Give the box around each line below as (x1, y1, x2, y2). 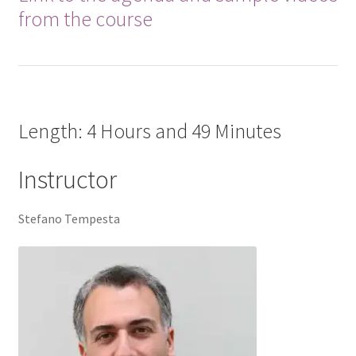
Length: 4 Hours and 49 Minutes (17, 118, 281, 145)
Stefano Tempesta (17, 210, 120, 226)
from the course (17, 6, 153, 32)
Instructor (17, 164, 117, 196)
